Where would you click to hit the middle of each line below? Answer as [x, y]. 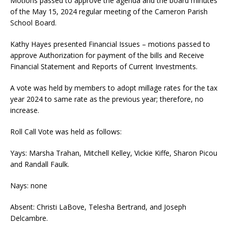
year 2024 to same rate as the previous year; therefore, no [107, 99]
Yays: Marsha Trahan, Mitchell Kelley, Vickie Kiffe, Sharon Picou [114, 153]
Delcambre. [29, 218]
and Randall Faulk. [40, 164]
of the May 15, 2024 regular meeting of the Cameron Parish [109, 11]
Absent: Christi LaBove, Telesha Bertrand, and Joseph [98, 207]
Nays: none [29, 186]
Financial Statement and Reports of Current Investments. [104, 66]
